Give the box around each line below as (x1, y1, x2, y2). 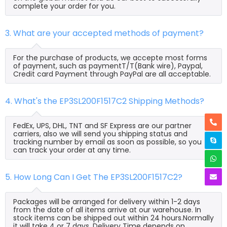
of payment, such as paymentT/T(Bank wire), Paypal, (13, 60, 203, 71)
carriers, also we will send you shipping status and (13, 128, 187, 139)
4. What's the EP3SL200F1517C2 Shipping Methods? (5, 95, 204, 107)
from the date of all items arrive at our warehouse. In (13, 204, 201, 215)
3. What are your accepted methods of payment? (5, 27, 204, 39)
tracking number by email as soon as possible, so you (13, 136, 202, 147)
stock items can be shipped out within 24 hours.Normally (13, 212, 214, 223)
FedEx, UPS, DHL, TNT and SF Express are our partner (13, 120, 192, 131)
